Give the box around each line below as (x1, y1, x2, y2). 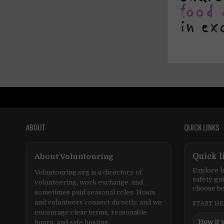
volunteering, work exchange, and (34, 178, 143, 186)
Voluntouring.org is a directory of (34, 168, 142, 176)
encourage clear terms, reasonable (34, 208, 147, 216)
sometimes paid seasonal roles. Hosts (34, 188, 155, 196)
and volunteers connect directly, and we (34, 198, 162, 206)
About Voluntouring (34, 152, 114, 161)
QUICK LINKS (184, 121, 220, 133)
